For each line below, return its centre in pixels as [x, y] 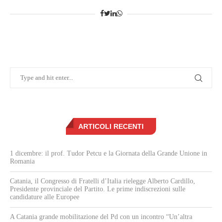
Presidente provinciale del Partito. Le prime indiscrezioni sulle [98, 189]
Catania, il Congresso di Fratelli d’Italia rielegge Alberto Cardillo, [103, 181]
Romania [22, 162]
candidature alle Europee [45, 197]
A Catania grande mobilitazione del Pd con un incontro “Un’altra [101, 217]
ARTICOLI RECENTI [111, 127]
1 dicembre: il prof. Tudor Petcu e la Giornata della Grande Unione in [109, 154]
